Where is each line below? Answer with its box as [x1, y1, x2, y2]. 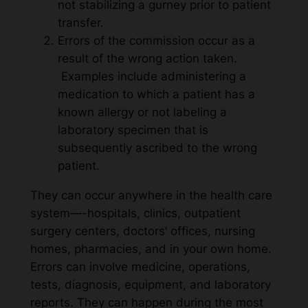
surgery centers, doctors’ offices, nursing [30, 224, 255, 239]
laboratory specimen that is [57, 123, 208, 137]
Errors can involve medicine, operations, [30, 260, 250, 274]
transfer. [57, 16, 104, 30]
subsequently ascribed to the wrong [57, 141, 257, 155]
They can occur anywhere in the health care [30, 188, 272, 203]
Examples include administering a [57, 69, 246, 84]
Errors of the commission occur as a [57, 34, 255, 48]
